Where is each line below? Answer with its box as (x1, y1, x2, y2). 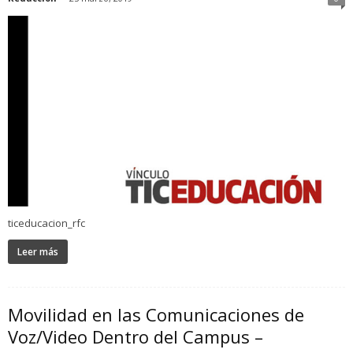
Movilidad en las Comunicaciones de (8, 303, 304, 327)
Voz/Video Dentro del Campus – (8, 325, 263, 349)
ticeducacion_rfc (8, 216, 85, 231)
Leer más (17, 245, 58, 259)
